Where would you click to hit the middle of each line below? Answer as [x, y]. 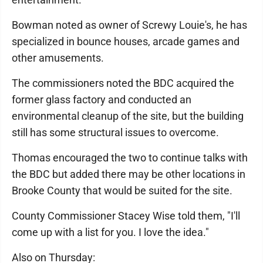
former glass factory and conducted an [102, 100]
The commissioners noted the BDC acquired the [123, 83]
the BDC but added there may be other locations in [129, 174]
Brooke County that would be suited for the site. [122, 191]
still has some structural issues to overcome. [115, 133]
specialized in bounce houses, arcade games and [126, 42]
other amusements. [58, 58]
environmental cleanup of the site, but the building [128, 116]
